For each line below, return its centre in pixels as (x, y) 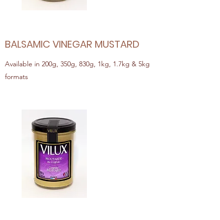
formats (16, 77)
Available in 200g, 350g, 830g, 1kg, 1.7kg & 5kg (77, 64)
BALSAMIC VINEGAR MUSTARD (72, 44)
